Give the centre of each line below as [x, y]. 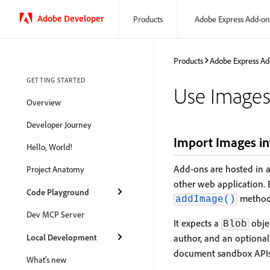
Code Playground [58, 192]
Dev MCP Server [55, 214]
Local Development [61, 237]
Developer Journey [59, 124]
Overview [44, 102]
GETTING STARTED [56, 80]
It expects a [197, 223]
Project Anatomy [55, 169]
